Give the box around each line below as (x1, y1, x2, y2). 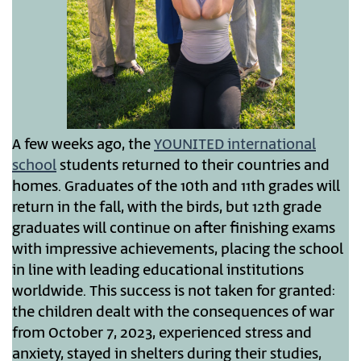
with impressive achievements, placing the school (12, 239, 343, 261)
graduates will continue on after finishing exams (12, 218, 335, 240)
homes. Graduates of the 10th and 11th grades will (12, 176, 340, 198)
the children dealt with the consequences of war (12, 302, 334, 324)
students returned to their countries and (56, 156, 330, 177)
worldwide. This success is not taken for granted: (12, 281, 335, 303)
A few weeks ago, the (12, 135, 154, 156)
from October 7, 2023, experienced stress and (12, 323, 312, 345)
